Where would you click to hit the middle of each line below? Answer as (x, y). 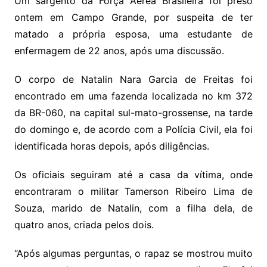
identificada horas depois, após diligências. (111, 146)
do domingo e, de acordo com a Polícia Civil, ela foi (133, 130)
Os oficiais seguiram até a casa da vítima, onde (133, 175)
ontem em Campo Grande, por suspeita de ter (133, 18)
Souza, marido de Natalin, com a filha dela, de (133, 208)
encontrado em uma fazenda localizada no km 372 (133, 96)
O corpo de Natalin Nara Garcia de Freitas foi (133, 80)
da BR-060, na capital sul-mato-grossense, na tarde (133, 113)
